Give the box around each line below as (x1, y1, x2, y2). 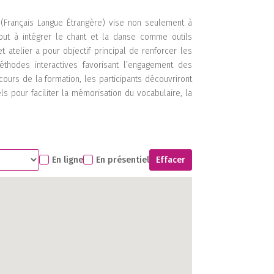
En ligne (51, 155, 83, 166)
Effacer (155, 155, 185, 166)
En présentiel (95, 155, 149, 166)
